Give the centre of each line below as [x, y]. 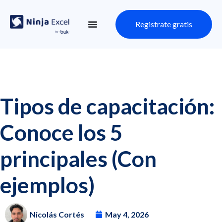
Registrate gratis [164, 24]
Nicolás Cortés [57, 214]
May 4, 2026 [127, 214]
